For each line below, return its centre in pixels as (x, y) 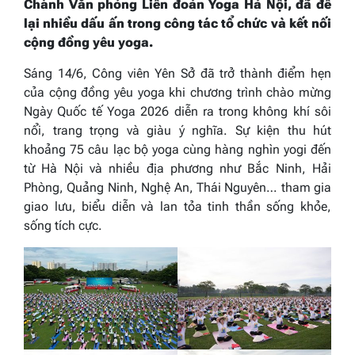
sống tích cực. (63, 225)
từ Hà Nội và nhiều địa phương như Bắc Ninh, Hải (177, 168)
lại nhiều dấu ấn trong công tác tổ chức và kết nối (177, 23)
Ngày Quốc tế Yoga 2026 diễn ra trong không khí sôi (177, 111)
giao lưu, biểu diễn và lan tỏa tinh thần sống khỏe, (177, 206)
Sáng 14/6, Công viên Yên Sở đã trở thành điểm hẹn (177, 73)
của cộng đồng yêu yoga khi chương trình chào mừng (177, 92)
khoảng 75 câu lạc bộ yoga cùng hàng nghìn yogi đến (177, 149)
